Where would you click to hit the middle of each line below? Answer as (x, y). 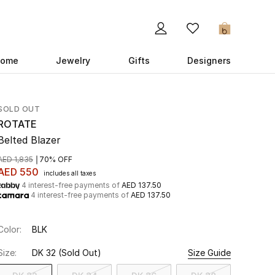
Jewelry (73, 60)
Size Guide (209, 253)
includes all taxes (70, 173)
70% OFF (56, 159)
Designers (209, 60)
